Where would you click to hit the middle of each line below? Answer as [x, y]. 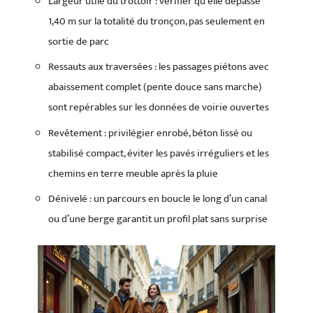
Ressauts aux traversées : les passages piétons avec [159, 67]
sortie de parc [79, 41]
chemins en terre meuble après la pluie [133, 173]
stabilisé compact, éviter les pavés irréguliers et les [159, 153]
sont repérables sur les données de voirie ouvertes [159, 107]
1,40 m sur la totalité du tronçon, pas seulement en [156, 21]
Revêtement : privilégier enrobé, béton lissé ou [150, 133]
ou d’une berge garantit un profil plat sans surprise [158, 219]
